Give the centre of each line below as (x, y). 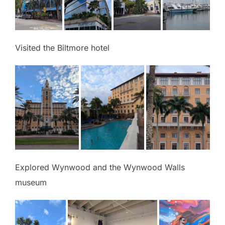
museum (31, 182)
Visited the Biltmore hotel (62, 47)
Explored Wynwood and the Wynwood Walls (100, 167)
